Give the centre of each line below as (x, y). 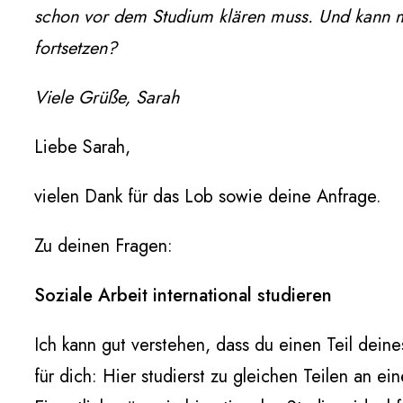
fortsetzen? (76, 48)
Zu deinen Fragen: (103, 246)
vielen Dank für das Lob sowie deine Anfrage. (208, 197)
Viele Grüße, (82, 98)
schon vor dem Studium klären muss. (174, 17)
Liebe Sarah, (82, 147)
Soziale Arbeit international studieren (183, 296)
